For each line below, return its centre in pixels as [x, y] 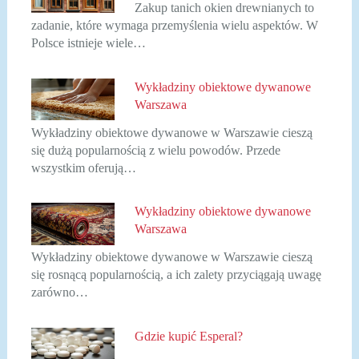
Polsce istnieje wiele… [88, 42]
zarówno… [59, 292]
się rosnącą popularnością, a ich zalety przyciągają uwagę [176, 275]
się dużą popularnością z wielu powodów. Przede [155, 150]
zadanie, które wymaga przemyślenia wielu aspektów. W [174, 25]
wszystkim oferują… [83, 167]
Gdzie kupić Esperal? [189, 336]
